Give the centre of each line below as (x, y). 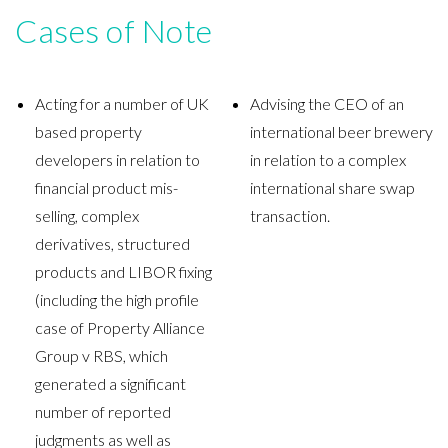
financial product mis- (106, 188)
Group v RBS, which (101, 356)
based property (88, 132)
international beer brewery (341, 132)
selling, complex (87, 216)
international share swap (332, 188)
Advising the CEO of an (326, 104)
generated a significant (110, 384)
